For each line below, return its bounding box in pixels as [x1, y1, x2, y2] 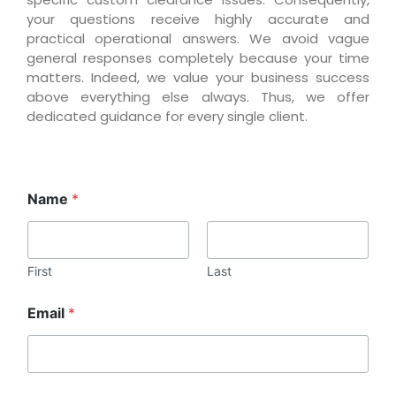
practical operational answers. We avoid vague [27, 28, 369, 48]
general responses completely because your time [27, 48, 369, 67]
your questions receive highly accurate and [27, 9, 369, 28]
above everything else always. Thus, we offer [27, 87, 369, 106]
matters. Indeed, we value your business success [27, 67, 369, 87]
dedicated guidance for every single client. [27, 106, 308, 126]
